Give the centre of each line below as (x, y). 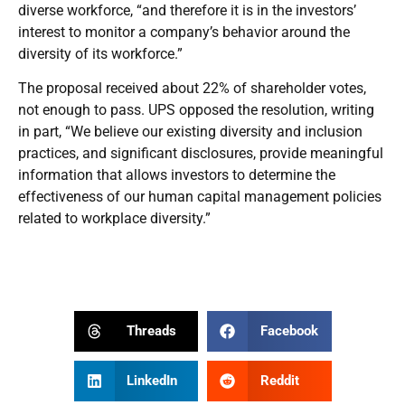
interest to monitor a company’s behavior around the (184, 32)
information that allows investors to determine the (177, 174)
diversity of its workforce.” (100, 53)
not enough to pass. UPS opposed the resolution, (174, 109)
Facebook (289, 331)
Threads (151, 331)
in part (38, 131)
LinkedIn (152, 381)
